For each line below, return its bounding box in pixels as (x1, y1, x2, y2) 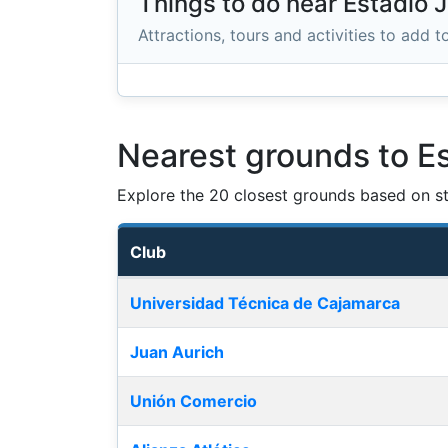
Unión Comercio (130, 390, 257, 411)
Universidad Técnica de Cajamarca (130, 292, 400, 313)
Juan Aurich (130, 341, 224, 362)
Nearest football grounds (117, 278, 307, 299)
